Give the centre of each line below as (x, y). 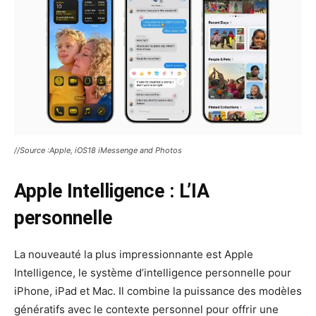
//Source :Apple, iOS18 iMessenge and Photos (98, 151)
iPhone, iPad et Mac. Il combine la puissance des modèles (158, 291)
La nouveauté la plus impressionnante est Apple (134, 255)
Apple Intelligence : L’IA (112, 192)
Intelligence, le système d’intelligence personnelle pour (153, 273)
